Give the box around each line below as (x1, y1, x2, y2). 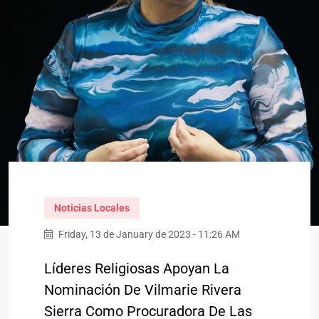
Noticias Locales (54, 202, 130, 214)
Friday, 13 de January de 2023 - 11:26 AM (56, 229, 240, 240)
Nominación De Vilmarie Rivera (44, 281, 241, 298)
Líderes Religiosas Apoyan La (44, 260, 229, 277)
